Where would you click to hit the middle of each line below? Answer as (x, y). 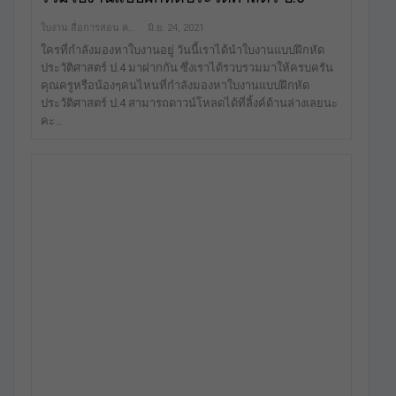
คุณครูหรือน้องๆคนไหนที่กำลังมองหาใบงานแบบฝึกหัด (175, 85)
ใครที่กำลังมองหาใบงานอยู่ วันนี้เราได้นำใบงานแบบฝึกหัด (183, 49)
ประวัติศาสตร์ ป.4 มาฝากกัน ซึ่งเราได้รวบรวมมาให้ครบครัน (187, 67)
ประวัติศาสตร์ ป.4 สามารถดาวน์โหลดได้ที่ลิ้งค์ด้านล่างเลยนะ (189, 103)
